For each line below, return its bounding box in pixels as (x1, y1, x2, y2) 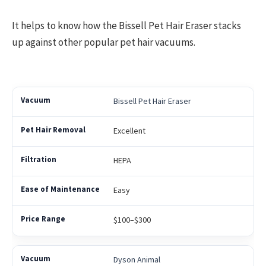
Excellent (113, 125, 145, 137)
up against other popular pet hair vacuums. (12, 35, 195, 49)
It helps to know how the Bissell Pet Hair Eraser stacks (12, 18, 241, 32)
